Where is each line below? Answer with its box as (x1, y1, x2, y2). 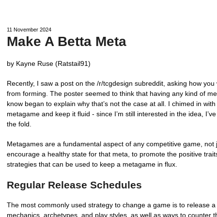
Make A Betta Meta (7, 34, 126, 49)
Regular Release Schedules (7, 179, 142, 190)
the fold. (7, 120, 31, 128)
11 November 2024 (7, 27, 51, 32)
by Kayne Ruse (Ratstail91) (7, 60, 91, 67)
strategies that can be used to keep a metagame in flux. (7, 160, 177, 168)
